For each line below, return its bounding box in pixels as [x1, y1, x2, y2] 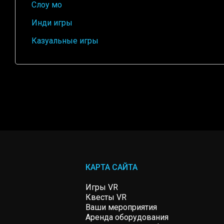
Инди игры [31, 17, 72, 27]
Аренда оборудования [85, 212, 168, 222]
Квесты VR [85, 192, 126, 202]
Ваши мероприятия [85, 202, 157, 212]
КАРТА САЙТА [85, 162, 137, 172]
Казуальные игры [31, 35, 98, 45]
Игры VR [85, 182, 118, 192]
